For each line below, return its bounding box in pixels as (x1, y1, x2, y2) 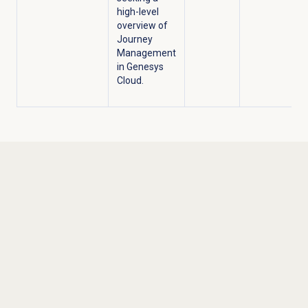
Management (116, 47, 176, 59)
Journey (116, 34, 153, 45)
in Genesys (116, 61, 164, 73)
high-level (116, 6, 159, 18)
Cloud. (116, 75, 144, 87)
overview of (116, 20, 168, 32)
